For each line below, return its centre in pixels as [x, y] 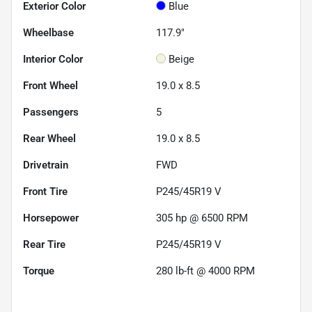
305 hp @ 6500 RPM [202, 218]
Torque [39, 271]
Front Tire [45, 191]
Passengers [51, 112]
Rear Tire [44, 244]
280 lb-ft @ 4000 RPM [205, 271]
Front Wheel [50, 85]
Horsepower [51, 218]
